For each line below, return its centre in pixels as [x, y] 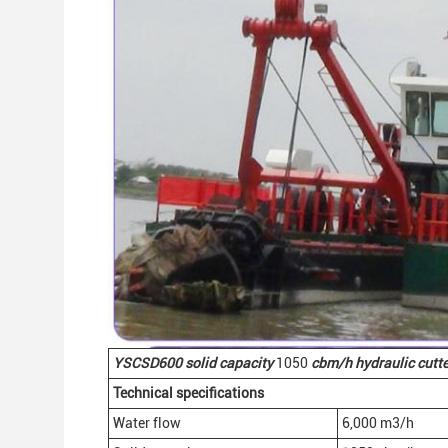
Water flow [147, 423]
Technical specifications [188, 393]
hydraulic [386, 363]
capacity [247, 363]
